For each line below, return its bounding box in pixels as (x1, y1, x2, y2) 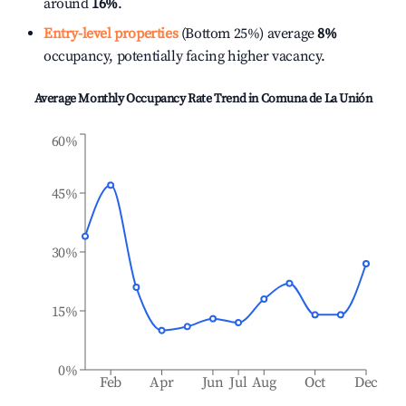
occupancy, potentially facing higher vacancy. (43, 47, 326, 65)
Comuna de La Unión (260, 91, 372, 107)
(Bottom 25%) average (178, 24, 314, 43)
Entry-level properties (43, 24, 179, 43)
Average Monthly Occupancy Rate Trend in (34, 91, 261, 107)
